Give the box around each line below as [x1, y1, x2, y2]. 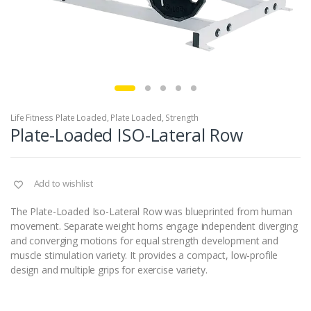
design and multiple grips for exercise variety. [10, 263, 208, 277]
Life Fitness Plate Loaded [10, 112, 107, 124]
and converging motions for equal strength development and [10, 234, 279, 248]
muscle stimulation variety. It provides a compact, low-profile [10, 249, 278, 262]
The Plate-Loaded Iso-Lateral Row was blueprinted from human [10, 205, 292, 219]
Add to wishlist [33, 177, 93, 190]
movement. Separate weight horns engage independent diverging [10, 219, 298, 233]
